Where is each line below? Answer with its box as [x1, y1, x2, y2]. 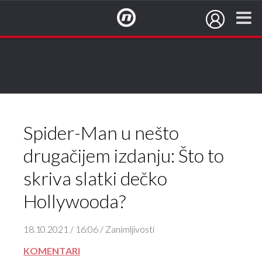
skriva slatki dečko [23, 168, 167, 191]
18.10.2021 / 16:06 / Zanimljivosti [23, 225, 154, 236]
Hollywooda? [23, 191, 126, 213]
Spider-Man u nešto [23, 123, 179, 145]
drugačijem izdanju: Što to [23, 146, 224, 168]
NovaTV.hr [116, 53, 158, 64]
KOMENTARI [23, 246, 80, 257]
